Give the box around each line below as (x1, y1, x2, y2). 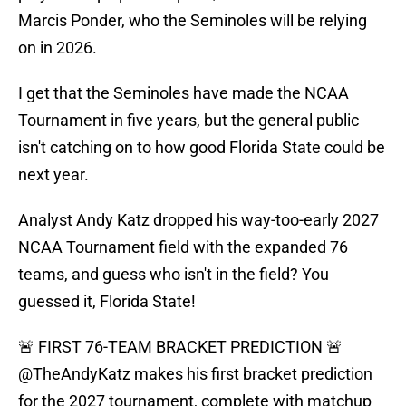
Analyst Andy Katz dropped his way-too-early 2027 (18, 210, 379, 230)
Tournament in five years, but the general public (18, 111, 359, 130)
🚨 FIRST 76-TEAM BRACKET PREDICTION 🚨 (18, 337, 343, 357)
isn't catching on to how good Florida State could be (18, 138, 385, 158)
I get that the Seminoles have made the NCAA (18, 83, 349, 103)
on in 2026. (18, 38, 97, 58)
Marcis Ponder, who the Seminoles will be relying (18, 11, 367, 31)
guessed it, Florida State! (18, 292, 196, 312)
